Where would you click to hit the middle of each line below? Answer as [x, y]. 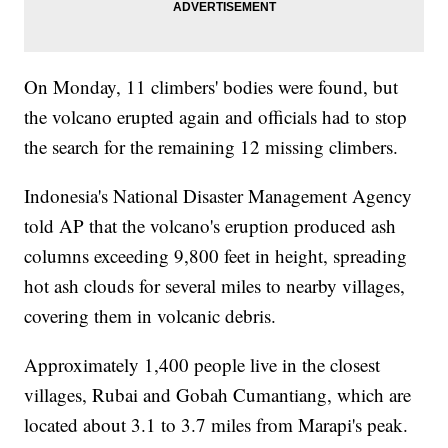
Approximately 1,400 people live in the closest [202, 364]
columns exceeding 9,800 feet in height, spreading [216, 255]
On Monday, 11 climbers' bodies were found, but [211, 86]
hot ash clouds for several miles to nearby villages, [215, 285]
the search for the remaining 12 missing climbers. [214, 146]
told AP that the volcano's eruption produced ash [210, 225]
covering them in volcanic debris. [150, 315]
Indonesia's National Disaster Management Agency [218, 195]
